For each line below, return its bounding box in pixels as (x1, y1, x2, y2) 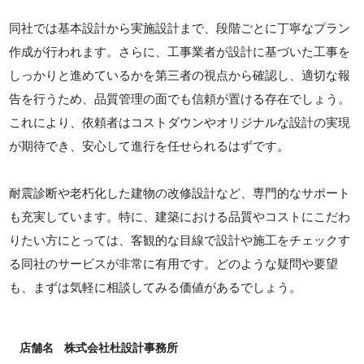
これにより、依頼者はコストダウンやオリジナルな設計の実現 (9, 115, 351, 130)
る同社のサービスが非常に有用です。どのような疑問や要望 (9, 257, 339, 271)
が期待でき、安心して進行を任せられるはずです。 (9, 139, 290, 154)
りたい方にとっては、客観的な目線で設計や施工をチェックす (9, 233, 351, 248)
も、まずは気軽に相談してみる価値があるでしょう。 (9, 280, 302, 295)
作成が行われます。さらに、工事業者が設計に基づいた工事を (9, 45, 351, 59)
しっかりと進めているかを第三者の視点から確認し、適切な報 (9, 68, 351, 83)
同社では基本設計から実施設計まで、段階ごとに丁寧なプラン (9, 21, 351, 36)
